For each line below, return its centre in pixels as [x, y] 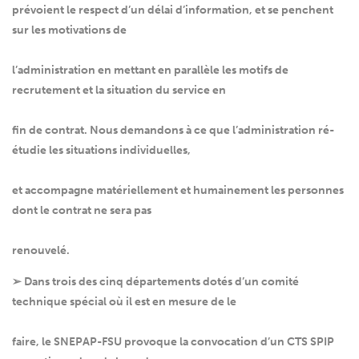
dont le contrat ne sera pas [82, 211]
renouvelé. [41, 251]
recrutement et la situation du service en [119, 91]
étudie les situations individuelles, [101, 151]
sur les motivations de [69, 30]
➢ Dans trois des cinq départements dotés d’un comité [155, 282]
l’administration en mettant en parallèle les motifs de [150, 71]
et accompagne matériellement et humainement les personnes [178, 191]
